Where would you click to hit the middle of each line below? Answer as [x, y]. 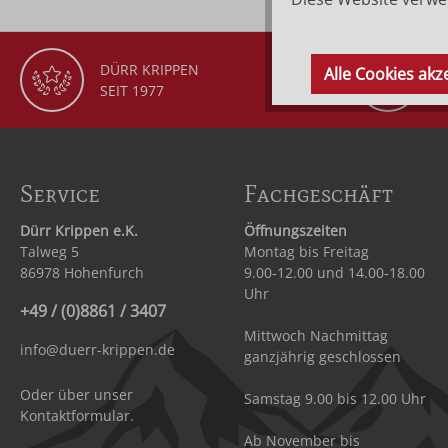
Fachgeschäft [318, 194]
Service [60, 194]
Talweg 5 [49, 252]
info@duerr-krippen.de [97, 350]
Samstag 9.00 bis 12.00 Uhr [335, 399]
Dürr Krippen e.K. [79, 231]
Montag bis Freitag [306, 252]
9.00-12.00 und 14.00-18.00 [334, 273]
